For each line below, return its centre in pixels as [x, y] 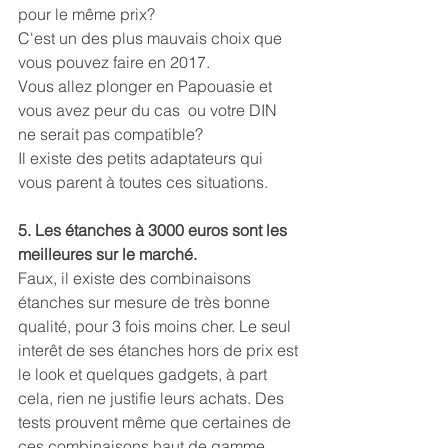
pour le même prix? [86, 14]
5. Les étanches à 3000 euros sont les [154, 230]
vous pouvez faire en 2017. [114, 62]
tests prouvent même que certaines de [156, 422]
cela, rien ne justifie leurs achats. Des [153, 398]
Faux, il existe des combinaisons [136, 278]
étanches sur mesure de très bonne [146, 302]
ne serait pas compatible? [110, 134]
